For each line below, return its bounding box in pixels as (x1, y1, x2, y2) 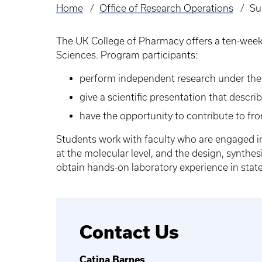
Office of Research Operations (99, 3, 233, 13)
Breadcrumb (56, 11, 120, 24)
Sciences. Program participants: (56, 50, 200, 60)
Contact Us (80, 222, 179, 242)
